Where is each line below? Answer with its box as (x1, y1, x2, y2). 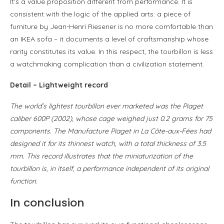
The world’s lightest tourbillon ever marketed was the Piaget (10, 101, 203, 110)
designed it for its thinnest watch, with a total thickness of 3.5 (10, 138, 206, 148)
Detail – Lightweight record (10, 80, 108, 89)
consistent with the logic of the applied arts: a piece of (10, 9, 190, 18)
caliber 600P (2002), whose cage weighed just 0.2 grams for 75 (10, 113, 212, 123)
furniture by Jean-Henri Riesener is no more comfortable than (10, 21, 213, 31)
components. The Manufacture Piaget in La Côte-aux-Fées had (10, 126, 211, 135)
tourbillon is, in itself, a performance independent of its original (10, 163, 209, 173)
